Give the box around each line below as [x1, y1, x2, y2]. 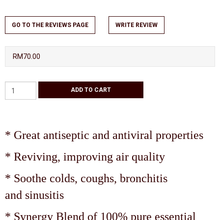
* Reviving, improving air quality [5, 150, 165, 164]
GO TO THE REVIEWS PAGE [10, 22, 90, 29]
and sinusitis [5, 189, 64, 202]
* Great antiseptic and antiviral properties [5, 129, 203, 142]
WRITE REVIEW [114, 22, 159, 29]
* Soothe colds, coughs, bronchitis [5, 172, 167, 185]
